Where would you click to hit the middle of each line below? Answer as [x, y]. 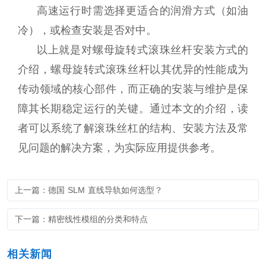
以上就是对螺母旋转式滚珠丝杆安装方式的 [142, 50]
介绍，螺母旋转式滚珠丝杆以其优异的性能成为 [133, 69]
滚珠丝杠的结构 [133, 128]
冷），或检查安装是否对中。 [87, 30]
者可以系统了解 [56, 128]
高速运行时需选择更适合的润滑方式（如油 [142, 10]
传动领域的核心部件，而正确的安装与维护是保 [133, 89]
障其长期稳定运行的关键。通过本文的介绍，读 [133, 108]
